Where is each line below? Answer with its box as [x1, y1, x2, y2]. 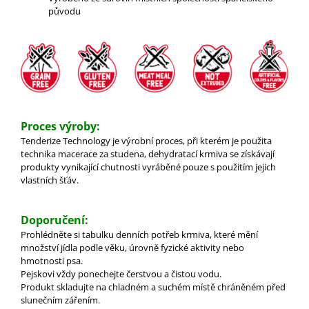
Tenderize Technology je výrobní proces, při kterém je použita [21, 134, 272, 147]
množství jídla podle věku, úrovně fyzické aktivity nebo [21, 241, 244, 254]
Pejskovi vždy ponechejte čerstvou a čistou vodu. [21, 267, 221, 280]
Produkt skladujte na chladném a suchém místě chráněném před [21, 280, 286, 293]
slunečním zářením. [21, 293, 100, 306]
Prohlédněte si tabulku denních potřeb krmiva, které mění [21, 228, 258, 241]
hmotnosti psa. [21, 254, 83, 267]
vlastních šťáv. [21, 173, 79, 186]
